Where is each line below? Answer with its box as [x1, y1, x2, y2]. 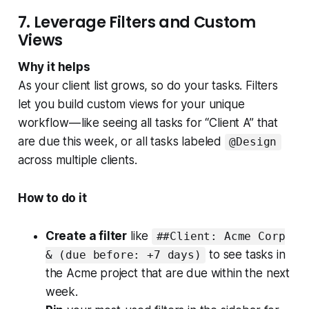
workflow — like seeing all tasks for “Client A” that [17, 116, 278, 130]
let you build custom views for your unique [17, 97, 245, 112]
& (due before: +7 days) [45, 248, 201, 262]
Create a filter [45, 229, 128, 243]
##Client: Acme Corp [156, 230, 286, 243]
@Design [229, 135, 277, 149]
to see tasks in [206, 248, 286, 262]
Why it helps [17, 60, 90, 74]
